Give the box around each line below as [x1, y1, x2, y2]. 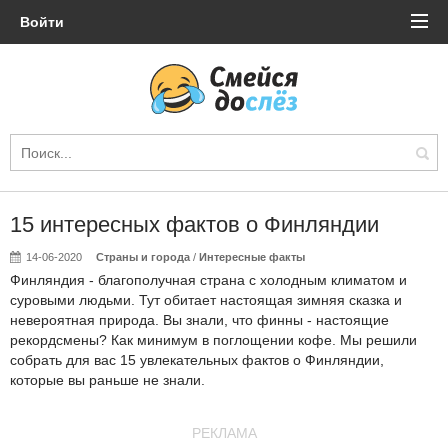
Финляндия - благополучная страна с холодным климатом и [10, 272, 407, 288]
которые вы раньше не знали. [10, 372, 205, 388]
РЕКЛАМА [191, 425, 257, 441]
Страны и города [96, 251, 191, 263]
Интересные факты [199, 251, 306, 263]
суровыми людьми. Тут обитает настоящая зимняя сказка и [10, 292, 402, 308]
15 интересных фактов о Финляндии [10, 212, 379, 237]
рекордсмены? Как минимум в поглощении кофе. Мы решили [10, 332, 417, 348]
